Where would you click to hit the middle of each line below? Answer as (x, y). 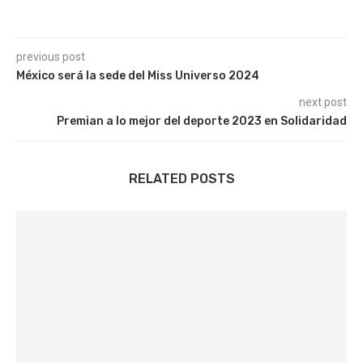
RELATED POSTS (181, 179)
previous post (51, 57)
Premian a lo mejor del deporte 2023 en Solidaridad (202, 121)
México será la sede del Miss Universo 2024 (138, 76)
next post (323, 102)
